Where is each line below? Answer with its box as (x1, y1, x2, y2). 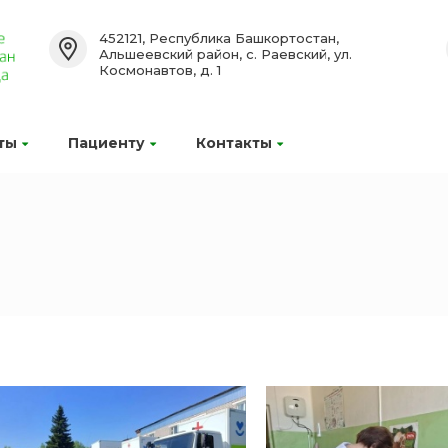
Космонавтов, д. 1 (98, 62, 221, 78)
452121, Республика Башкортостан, (98, 30, 339, 46)
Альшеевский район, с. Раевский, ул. (98, 46, 352, 62)
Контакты (196, 134, 272, 152)
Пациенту (68, 134, 145, 152)
